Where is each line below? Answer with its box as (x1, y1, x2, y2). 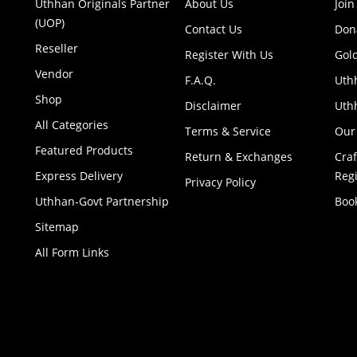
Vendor (35, 66, 74, 82)
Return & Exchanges (184, 149, 292, 165)
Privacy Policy (184, 175, 256, 190)
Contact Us (184, 22, 242, 37)
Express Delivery (35, 168, 124, 184)
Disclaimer (184, 98, 241, 114)
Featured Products (35, 143, 134, 159)
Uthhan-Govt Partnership (35, 194, 170, 210)
